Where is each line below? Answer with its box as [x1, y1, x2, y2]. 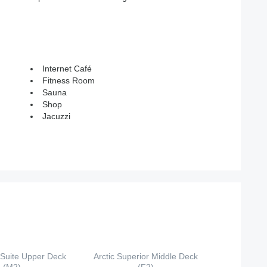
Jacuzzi [42, 111, 70, 121]
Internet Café [42, 64, 92, 73]
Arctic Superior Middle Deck [94, 252, 198, 261]
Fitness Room [42, 76, 95, 85]
